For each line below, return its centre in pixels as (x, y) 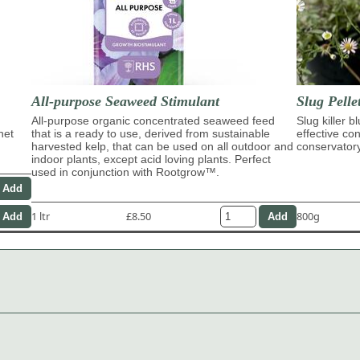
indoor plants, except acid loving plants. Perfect (151, 159)
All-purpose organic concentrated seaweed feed (153, 120)
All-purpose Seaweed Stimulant (125, 101)
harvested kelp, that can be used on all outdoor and (162, 146)
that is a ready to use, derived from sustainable (151, 133)
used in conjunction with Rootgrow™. (125, 172)
